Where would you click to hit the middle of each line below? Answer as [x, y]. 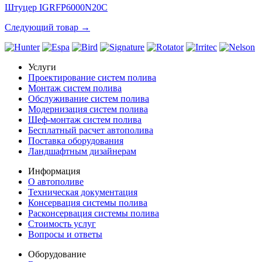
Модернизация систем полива [88, 109]
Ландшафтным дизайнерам [82, 151]
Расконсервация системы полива [94, 213]
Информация [54, 171]
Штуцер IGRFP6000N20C [56, 7]
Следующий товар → [47, 27]
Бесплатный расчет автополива [91, 130]
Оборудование [57, 254]
